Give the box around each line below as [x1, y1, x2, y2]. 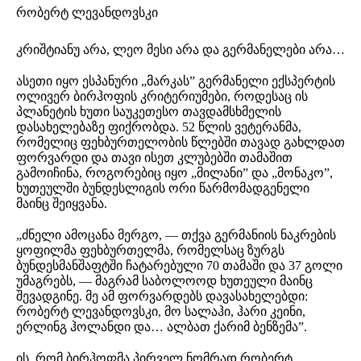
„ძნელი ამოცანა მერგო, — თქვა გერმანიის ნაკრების [16, 227, 336, 242]
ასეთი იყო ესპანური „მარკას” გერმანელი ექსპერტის [16, 73, 335, 88]
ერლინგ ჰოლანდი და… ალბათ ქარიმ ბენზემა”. [16, 319, 307, 334]
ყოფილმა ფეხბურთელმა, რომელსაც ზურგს [16, 243, 284, 257]
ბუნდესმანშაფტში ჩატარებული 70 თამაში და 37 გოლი [16, 258, 342, 272]
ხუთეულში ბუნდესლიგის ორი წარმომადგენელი [16, 180, 309, 195]
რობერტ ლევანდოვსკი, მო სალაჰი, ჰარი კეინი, [16, 304, 305, 318]
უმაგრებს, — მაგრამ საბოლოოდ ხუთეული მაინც [16, 273, 313, 288]
